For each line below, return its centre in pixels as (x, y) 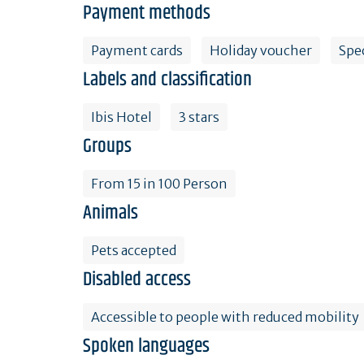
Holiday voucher (261, 50)
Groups (107, 146)
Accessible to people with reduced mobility (225, 316)
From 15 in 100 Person (159, 183)
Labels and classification (167, 79)
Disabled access (137, 279)
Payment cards (137, 50)
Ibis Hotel (121, 117)
